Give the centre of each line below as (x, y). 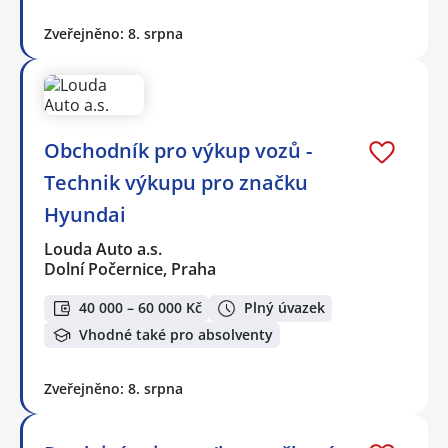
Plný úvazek (284, 308)
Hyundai (85, 215)
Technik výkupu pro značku (176, 183)
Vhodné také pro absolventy (176, 335)
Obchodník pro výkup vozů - (178, 151)
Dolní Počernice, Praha (130, 269)
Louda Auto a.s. (104, 249)
